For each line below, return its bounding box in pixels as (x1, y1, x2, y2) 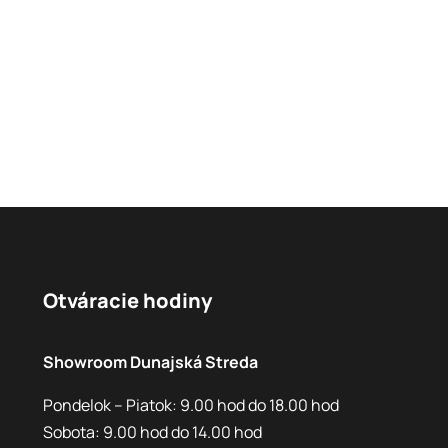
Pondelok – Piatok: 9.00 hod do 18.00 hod (42, 393, 339, 416)
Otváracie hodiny (42, 286, 212, 314)
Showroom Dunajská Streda (42, 350, 258, 373)
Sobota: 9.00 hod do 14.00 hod (42, 420, 262, 443)
